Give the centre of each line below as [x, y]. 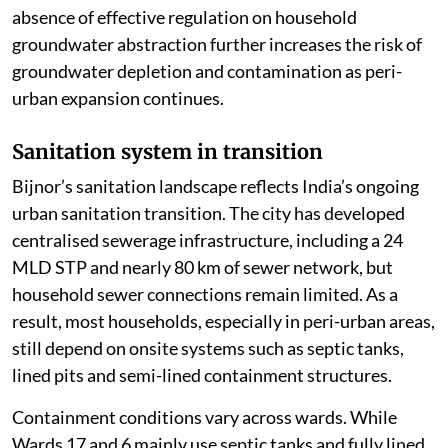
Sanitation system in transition [167, 152]
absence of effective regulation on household [184, 17]
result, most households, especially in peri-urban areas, [223, 321]
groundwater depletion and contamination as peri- [207, 71]
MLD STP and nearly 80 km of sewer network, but [202, 267]
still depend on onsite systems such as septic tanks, [208, 348]
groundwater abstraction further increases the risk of [217, 44]
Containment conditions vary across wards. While [204, 417]
